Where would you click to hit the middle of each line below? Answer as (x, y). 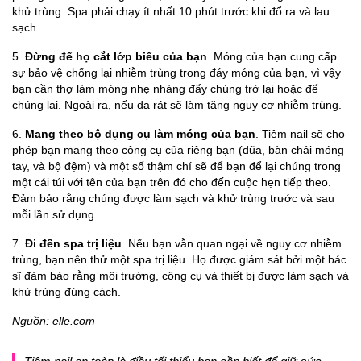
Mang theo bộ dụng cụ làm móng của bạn (140, 134)
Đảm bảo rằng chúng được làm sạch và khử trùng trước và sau (173, 199)
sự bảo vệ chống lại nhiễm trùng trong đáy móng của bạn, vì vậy (176, 73)
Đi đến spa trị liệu (73, 244)
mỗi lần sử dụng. (55, 215)
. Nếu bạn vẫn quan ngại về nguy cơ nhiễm (232, 244)
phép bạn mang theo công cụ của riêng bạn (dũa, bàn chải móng (178, 150)
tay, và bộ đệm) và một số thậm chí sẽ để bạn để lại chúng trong (176, 166)
